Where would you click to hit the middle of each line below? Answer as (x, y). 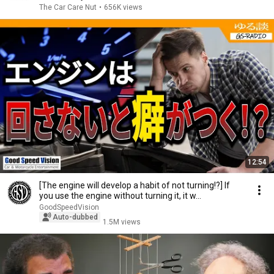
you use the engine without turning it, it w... (120, 196)
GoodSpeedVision (69, 207)
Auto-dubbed (75, 217)
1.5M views (122, 222)
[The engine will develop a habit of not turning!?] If (135, 185)
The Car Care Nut (68, 7)
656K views (123, 7)
